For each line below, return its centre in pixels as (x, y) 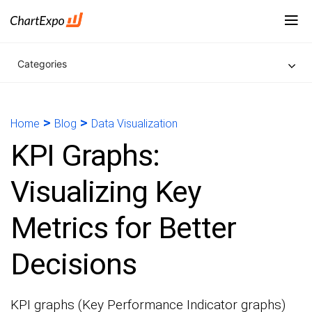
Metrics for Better (123, 228)
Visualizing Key (106, 192)
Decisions (73, 264)
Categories (42, 64)
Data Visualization (134, 124)
